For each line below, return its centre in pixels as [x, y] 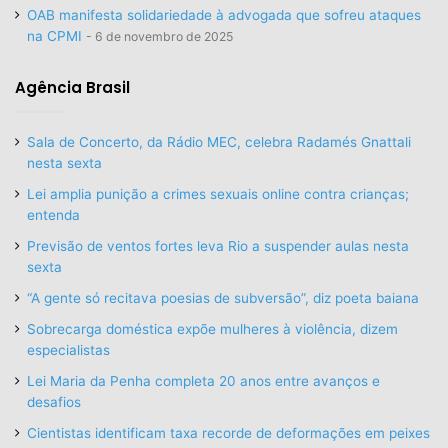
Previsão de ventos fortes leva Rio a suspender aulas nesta [218, 245]
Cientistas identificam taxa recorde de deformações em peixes [228, 432]
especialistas [68, 349]
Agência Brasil [72, 87]
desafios [54, 401]
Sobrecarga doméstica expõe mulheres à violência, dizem [212, 328]
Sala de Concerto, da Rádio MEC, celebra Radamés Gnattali [219, 141]
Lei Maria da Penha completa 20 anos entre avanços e [203, 380]
